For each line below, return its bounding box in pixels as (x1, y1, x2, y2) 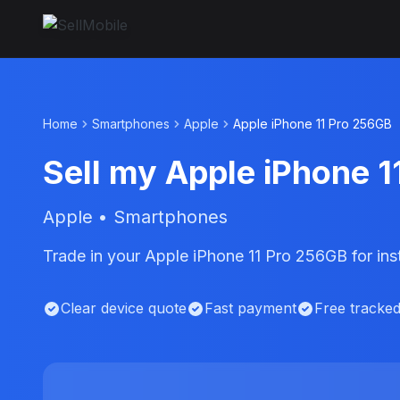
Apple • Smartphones (43, 206, 228, 228)
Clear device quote (61, 299, 187, 317)
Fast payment (204, 299, 296, 317)
